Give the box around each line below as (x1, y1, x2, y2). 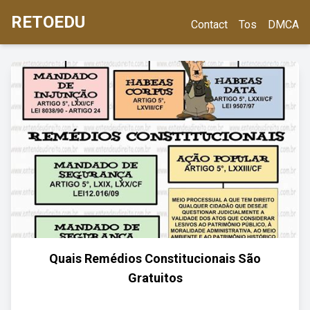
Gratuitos (127, 271, 183, 285)
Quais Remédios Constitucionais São (49, 251, 261, 266)
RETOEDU (11, 12, 85, 32)
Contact (191, 18, 228, 31)
